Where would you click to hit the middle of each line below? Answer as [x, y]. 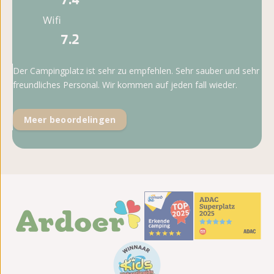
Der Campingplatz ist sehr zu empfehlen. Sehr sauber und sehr [136, 71]
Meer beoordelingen [70, 119]
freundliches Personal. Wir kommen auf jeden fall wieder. [125, 85]
